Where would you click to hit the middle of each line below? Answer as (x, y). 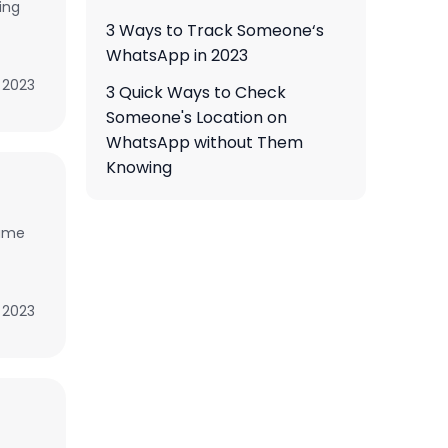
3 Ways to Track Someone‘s (215, 30)
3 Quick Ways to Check (196, 92)
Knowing (139, 167)
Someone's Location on (196, 117)
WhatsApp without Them (204, 142)
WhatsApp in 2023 (177, 55)
